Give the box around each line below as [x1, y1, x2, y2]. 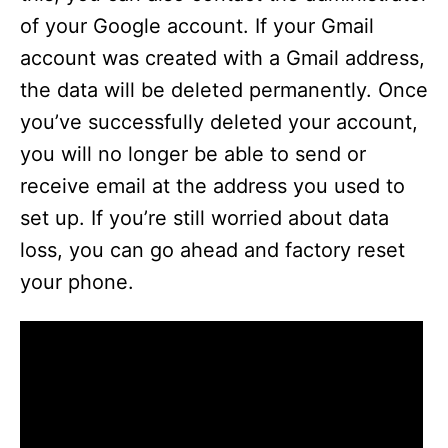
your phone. [20, 270, 134, 294]
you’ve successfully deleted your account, [20, 110, 418, 134]
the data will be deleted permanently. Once [20, 78, 428, 102]
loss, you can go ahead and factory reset [20, 238, 405, 262]
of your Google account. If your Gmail [20, 14, 374, 38]
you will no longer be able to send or [20, 142, 366, 166]
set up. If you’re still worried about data [20, 206, 389, 230]
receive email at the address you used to [20, 174, 405, 198]
